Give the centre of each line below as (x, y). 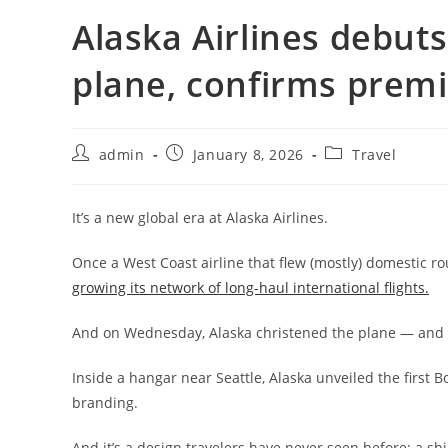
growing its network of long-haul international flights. (250, 288)
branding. (105, 403)
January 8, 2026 (248, 155)
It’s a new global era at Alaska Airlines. (200, 218)
